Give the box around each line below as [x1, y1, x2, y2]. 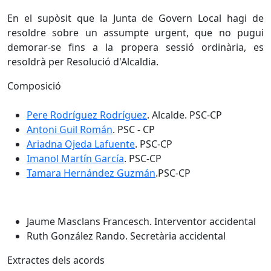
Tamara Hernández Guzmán [27, 166, 155, 180]
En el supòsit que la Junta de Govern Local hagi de [7, 11, 264, 25]
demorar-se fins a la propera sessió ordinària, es [7, 40, 264, 54]
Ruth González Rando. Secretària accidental [27, 229, 226, 243]
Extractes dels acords [7, 253, 105, 267]
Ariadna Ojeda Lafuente [27, 137, 135, 151]
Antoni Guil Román [27, 122, 113, 136]
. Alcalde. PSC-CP [147, 108, 222, 122]
